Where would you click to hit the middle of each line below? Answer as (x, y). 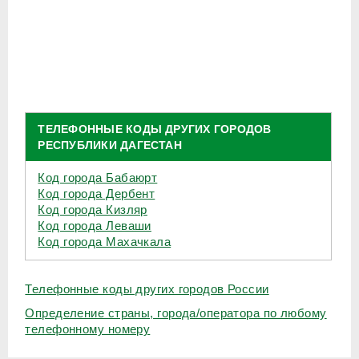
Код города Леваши (95, 226)
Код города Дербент (97, 194)
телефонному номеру (88, 329)
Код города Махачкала (105, 242)
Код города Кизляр (93, 210)
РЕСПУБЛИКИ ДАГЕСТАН (110, 145)
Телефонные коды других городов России (147, 289)
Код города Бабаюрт (98, 178)
